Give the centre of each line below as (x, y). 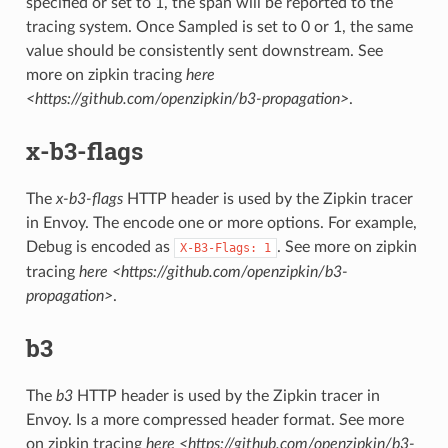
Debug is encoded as (99, 247)
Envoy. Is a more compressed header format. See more (214, 420)
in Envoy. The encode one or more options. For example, (221, 223)
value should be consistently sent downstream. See (204, 51)
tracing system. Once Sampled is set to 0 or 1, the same (219, 27)
